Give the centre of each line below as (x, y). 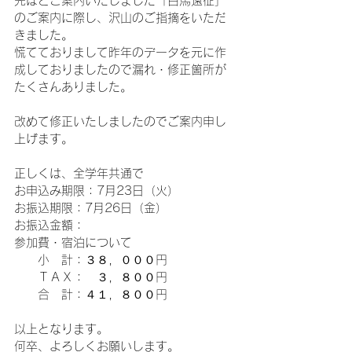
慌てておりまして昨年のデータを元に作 (120, 52)
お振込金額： (49, 225)
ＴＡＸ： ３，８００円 (91, 277)
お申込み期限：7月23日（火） (97, 191)
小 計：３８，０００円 (91, 260)
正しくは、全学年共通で (79, 173)
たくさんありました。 (73, 87)
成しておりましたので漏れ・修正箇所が (120, 70)
